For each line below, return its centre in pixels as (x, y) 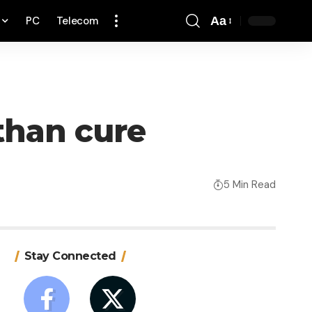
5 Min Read (250, 184)
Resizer (231, 51)
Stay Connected (70, 256)
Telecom (77, 21)
